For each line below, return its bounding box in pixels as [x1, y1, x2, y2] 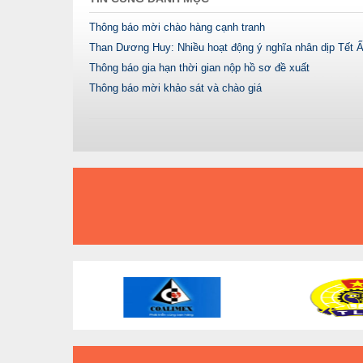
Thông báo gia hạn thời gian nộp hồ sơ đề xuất [88, 61, 310, 74]
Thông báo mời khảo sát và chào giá [88, 81, 262, 94]
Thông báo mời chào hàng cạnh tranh [88, 20, 265, 33]
